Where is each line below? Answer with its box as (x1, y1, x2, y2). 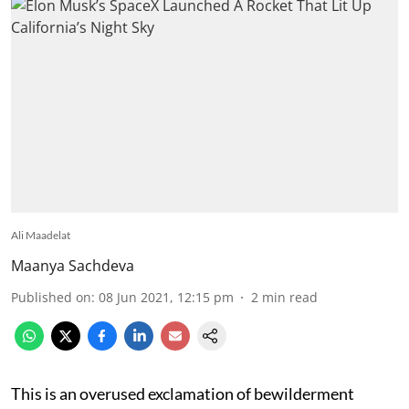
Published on (11, 288, 91, 306)
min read (262, 288, 318, 306)
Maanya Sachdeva (11, 255, 134, 276)
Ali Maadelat (11, 227, 70, 242)
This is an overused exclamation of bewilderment (11, 383, 354, 404)
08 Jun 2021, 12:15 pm (99, 288, 234, 306)
